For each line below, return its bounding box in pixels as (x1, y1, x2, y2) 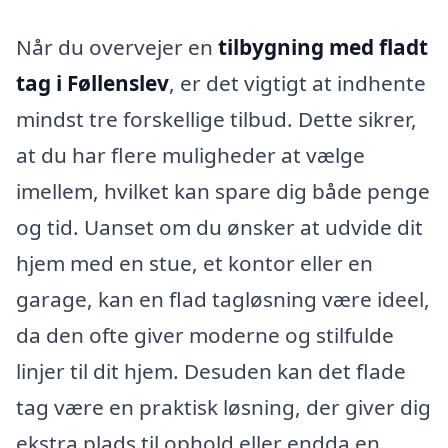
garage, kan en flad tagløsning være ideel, (16, 285, 430, 314)
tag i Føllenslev (16, 69, 169, 98)
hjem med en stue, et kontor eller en (16, 249, 373, 278)
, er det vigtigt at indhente (169, 69, 426, 98)
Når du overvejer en (16, 33, 218, 62)
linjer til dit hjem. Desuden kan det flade (16, 357, 406, 386)
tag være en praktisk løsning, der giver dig (16, 393, 431, 422)
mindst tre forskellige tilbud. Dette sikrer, (16, 105, 417, 134)
